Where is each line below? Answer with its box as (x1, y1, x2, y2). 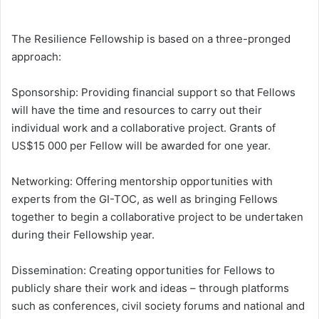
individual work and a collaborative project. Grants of (11, 121, 276, 135)
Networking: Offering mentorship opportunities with (11, 174, 273, 189)
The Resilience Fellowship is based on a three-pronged (11, 32, 291, 46)
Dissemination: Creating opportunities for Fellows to (11, 263, 275, 278)
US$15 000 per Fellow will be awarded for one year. (11, 139, 271, 153)
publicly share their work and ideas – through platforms (11, 281, 289, 296)
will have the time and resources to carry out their (11, 103, 262, 117)
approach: (11, 50, 61, 64)
